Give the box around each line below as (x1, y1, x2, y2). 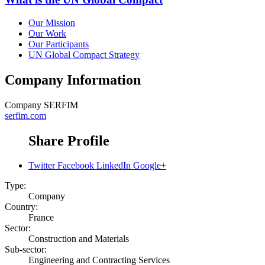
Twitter (28, 160, 55, 171)
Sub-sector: (5, 244, 47, 255)
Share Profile (28, 132, 109, 148)
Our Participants (28, 38, 89, 49)
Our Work (28, 28, 66, 38)
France (28, 212, 54, 223)
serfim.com (5, 110, 46, 121)
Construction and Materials (28, 234, 129, 244)
